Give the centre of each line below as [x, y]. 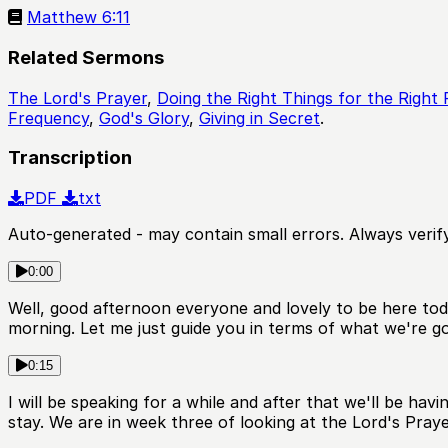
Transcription [70, 158]
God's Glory [144, 117]
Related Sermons [86, 57]
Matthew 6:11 [78, 17]
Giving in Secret [259, 117]
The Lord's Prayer [77, 97]
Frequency [48, 117]
